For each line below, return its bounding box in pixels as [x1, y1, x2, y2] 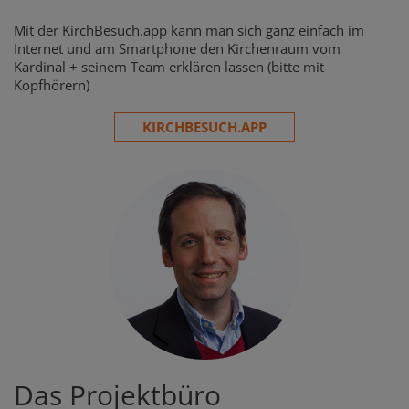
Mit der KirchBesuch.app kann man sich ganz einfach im [14, 20, 364, 39]
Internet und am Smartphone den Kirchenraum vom [14, 38, 341, 58]
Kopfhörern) [14, 75, 93, 94]
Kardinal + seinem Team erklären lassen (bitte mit [14, 57, 324, 76]
